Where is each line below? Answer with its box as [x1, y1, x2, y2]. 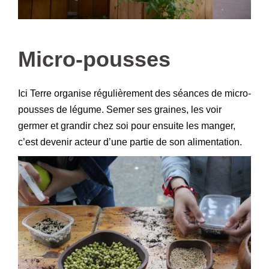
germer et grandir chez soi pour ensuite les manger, [18, 120, 235, 131]
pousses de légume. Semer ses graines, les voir [18, 104, 222, 115]
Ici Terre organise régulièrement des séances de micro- [18, 88, 251, 98]
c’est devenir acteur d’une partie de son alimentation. [18, 136, 242, 147]
